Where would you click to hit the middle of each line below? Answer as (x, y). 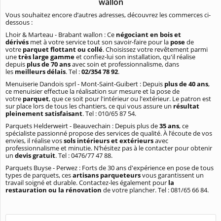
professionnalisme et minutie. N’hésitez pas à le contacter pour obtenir (109, 148)
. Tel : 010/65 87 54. (109, 114)
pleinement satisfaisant (44, 114)
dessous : (19, 22)
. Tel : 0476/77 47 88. (84, 156)
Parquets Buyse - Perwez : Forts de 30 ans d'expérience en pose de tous (110, 168)
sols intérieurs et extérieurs (109, 141)
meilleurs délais (40, 72)
